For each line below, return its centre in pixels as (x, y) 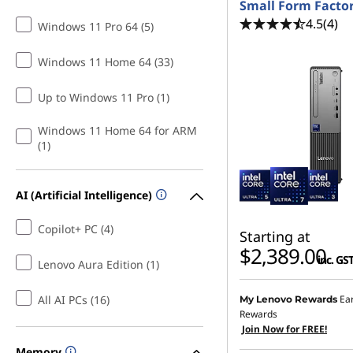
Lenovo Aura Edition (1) (98, 264)
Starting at (275, 236)
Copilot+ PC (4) (76, 229)
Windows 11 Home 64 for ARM (117, 130)
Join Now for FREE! (284, 329)
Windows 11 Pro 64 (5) (96, 26)
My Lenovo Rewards (288, 299)
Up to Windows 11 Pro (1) (104, 97)
